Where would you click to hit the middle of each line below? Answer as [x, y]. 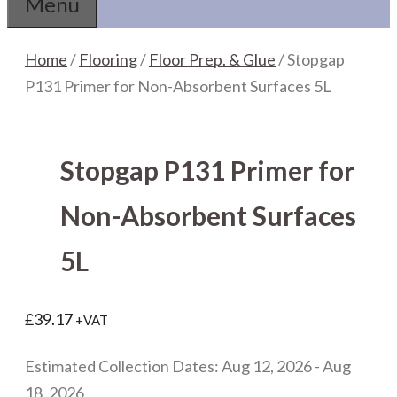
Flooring [108, 59]
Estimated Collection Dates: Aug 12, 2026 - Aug [188, 366]
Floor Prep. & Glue [212, 59]
